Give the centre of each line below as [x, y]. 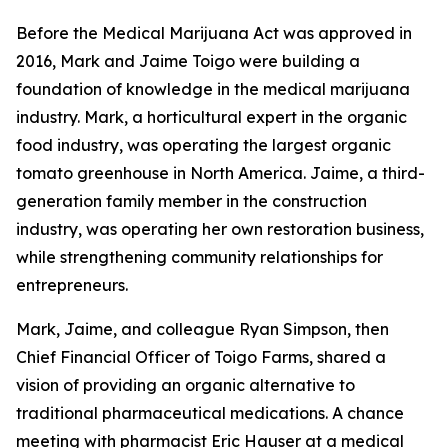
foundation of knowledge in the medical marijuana [213, 89]
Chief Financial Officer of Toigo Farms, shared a [201, 357]
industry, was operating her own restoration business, [220, 229]
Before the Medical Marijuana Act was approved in [214, 33]
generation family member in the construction [191, 201]
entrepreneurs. [72, 285]
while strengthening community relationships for [199, 257]
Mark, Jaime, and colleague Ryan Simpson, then [202, 329]
